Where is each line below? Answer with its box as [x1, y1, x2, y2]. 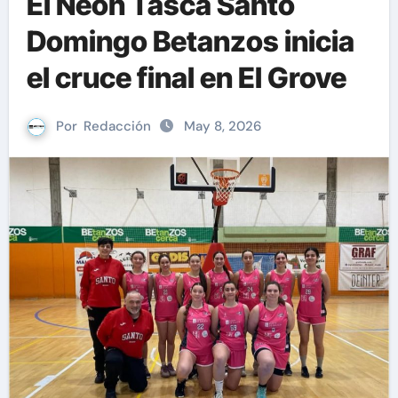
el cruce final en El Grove [26, 60, 346, 95]
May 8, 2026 [184, 117, 261, 135]
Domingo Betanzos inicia [26, 24, 354, 59]
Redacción [84, 117, 151, 135]
